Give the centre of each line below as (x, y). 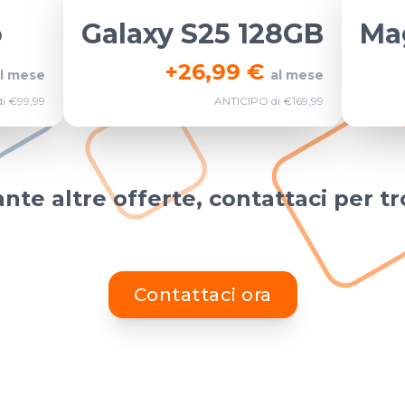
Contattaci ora (202, 295)
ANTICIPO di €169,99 (269, 101)
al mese (297, 75)
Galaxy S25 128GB (202, 34)
